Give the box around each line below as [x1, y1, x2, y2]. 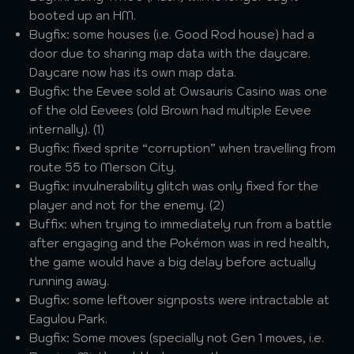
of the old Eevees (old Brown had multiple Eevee [29, 103, 312, 118]
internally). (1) [29, 122, 105, 137]
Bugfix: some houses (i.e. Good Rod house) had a [29, 27, 315, 42]
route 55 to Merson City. [29, 160, 177, 175]
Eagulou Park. [29, 311, 108, 326]
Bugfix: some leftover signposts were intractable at [29, 292, 330, 307]
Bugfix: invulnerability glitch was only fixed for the [29, 179, 319, 194]
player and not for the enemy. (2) [29, 198, 225, 213]
